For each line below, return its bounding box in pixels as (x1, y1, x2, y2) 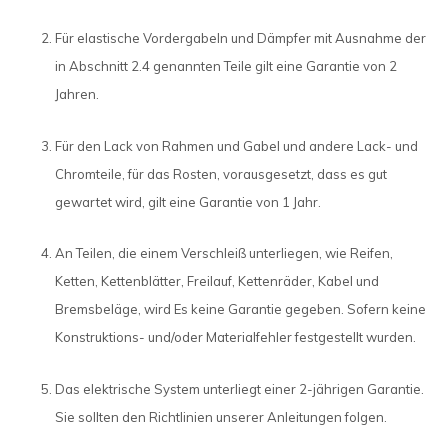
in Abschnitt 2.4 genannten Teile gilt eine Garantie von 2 (55, 58, 397, 75)
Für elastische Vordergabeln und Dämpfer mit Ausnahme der (55, 30, 426, 47)
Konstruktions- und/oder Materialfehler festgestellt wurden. (55, 329, 416, 346)
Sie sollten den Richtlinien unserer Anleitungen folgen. (55, 408, 387, 425)
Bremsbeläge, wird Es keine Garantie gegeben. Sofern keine (55, 301, 426, 318)
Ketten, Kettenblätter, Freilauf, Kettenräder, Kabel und (55, 273, 379, 290)
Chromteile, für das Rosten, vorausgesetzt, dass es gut (55, 165, 387, 182)
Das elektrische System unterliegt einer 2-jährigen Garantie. (55, 380, 424, 397)
